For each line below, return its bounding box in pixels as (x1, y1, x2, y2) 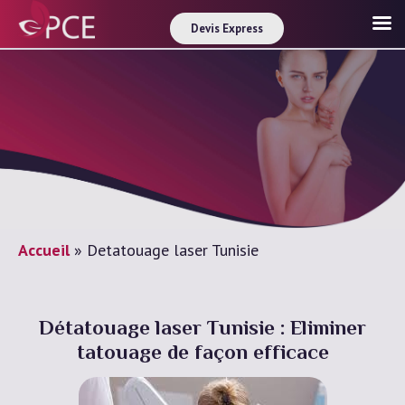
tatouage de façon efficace (76, 337, 329, 371)
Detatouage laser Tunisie (87, 239, 259, 260)
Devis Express (190, 21, 263, 36)
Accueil (18, 239, 70, 260)
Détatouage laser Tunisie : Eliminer (39, 313, 366, 346)
